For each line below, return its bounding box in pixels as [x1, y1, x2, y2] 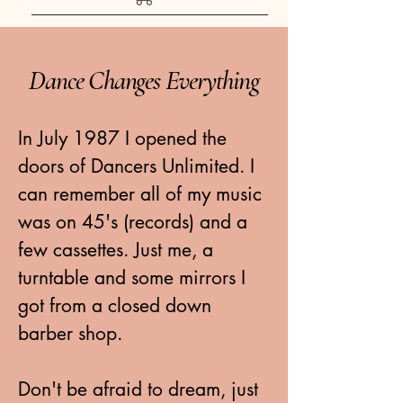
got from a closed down [18, 292, 211, 318]
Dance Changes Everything [29, 63, 259, 97]
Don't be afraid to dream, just [18, 376, 258, 401]
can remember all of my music [18, 181, 262, 206]
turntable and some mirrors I [18, 264, 246, 290]
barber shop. [18, 320, 128, 345]
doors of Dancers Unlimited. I [18, 153, 255, 178]
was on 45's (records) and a [18, 209, 247, 234]
